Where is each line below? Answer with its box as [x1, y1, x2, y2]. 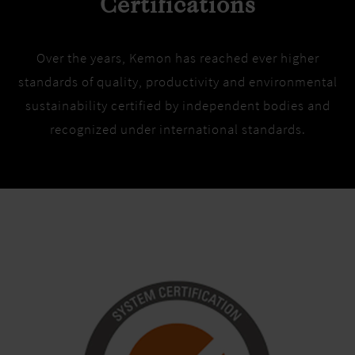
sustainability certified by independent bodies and [25, 97, 330, 114]
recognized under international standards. [49, 120, 306, 138]
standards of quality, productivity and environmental [17, 73, 338, 90]
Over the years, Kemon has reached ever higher [36, 49, 319, 67]
